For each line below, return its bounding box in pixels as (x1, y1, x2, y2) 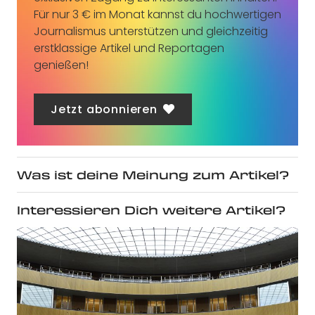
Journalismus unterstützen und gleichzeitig (34, 22, 268, 39)
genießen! (34, 56, 89, 73)
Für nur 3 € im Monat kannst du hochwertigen (34, 6, 281, 22)
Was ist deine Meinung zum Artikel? (17, 166, 289, 183)
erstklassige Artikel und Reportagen (34, 39, 224, 56)
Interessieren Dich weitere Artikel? (17, 201, 285, 218)
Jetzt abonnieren (51, 101, 157, 118)
